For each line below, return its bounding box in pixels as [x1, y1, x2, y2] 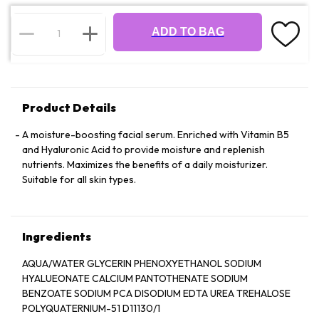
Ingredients [22, 229, 91, 244]
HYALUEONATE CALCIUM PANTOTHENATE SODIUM [22, 272, 248, 285]
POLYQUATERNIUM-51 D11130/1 [22, 302, 160, 315]
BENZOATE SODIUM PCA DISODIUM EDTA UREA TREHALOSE [22, 287, 291, 300]
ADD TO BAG [151, 26, 224, 38]
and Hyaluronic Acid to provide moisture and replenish [22, 143, 265, 156]
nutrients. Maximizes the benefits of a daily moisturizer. [22, 158, 268, 171]
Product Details [22, 100, 116, 115]
